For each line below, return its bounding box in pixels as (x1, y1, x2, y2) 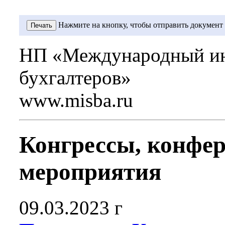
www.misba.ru (19, 89, 133, 111)
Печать (31, 22, 52, 29)
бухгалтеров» (19, 67, 131, 88)
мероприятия (19, 159, 161, 185)
